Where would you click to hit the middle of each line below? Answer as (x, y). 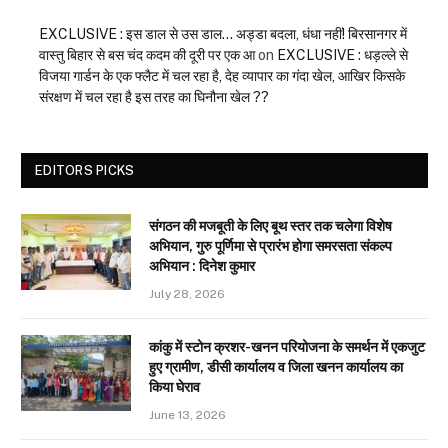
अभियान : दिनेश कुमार (202, 266)
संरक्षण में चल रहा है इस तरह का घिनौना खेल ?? (154, 97)
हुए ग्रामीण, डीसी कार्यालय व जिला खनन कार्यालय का (276, 367)
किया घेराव (174, 387)
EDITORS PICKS (85, 171)
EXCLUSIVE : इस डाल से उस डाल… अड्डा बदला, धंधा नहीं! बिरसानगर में (223, 34)
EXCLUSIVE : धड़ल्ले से (342, 55)
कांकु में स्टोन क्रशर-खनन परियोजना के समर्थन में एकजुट (287, 347)
